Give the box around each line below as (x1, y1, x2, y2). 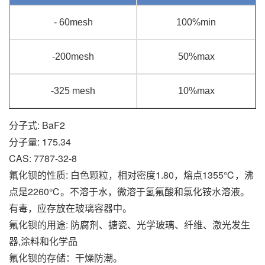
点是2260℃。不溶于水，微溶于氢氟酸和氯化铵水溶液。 (9, 184, 250, 198)
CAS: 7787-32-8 (9, 151, 77, 165)
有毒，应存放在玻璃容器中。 (9, 201, 132, 215)
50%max (177, 51, 215, 62)
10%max (177, 85, 215, 96)
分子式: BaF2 (9, 118, 65, 132)
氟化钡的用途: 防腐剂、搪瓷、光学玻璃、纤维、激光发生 (9, 217, 250, 231)
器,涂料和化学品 (9, 234, 77, 248)
